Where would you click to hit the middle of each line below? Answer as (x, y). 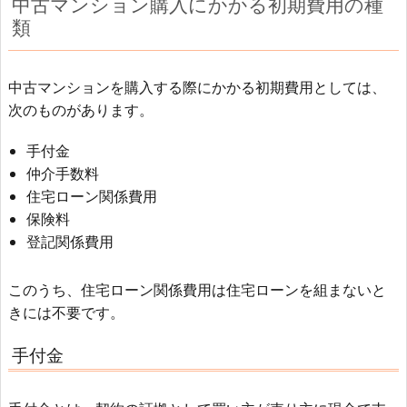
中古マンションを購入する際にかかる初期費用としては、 (197, 87)
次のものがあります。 (81, 110)
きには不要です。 (66, 313)
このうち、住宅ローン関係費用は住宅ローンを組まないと (197, 290)
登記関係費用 (70, 242)
